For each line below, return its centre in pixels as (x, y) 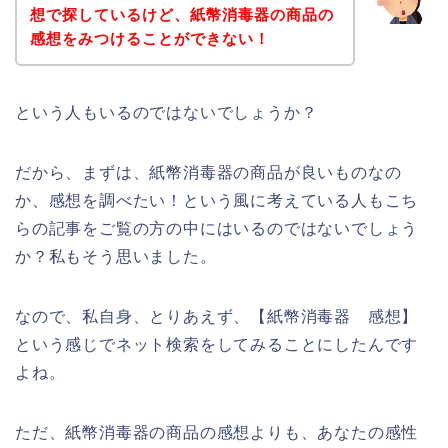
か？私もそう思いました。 (116, 256)
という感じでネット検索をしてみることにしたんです (217, 344)
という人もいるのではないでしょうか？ (166, 112)
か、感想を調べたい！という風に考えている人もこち (217, 200)
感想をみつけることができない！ (149, 38)
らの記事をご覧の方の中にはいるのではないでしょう (217, 228)
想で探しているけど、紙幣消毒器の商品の (181, 14)
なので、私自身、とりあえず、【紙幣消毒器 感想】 (217, 316)
